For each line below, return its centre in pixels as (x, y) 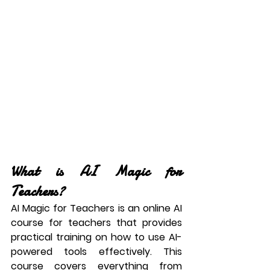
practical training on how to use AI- (96, 237)
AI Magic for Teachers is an (77, 208)
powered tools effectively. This (96, 252)
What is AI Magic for (96, 171)
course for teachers (61, 223)
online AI (162, 208)
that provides (146, 223)
